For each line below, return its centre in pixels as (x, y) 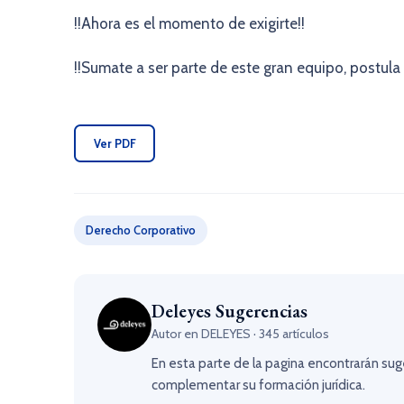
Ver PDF (115, 143)
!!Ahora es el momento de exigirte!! (189, 23)
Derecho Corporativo (141, 230)
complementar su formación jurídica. (258, 385)
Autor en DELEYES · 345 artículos (240, 334)
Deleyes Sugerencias (230, 311)
